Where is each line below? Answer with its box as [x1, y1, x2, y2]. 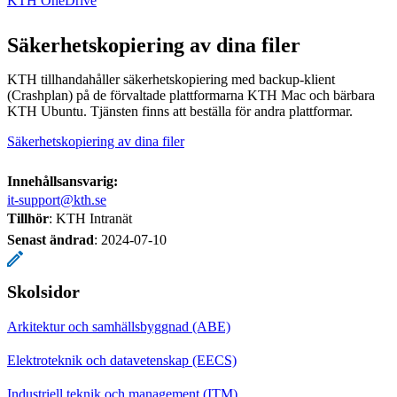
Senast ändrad [7, 231, 94, 247]
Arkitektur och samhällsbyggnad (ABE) [7, 318, 230, 334]
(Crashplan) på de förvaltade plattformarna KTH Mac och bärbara [7, 87, 375, 103]
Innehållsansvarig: [7, 173, 118, 189]
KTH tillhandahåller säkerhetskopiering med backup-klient [7, 71, 335, 87]
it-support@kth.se [7, 191, 106, 207]
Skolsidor [7, 281, 80, 301]
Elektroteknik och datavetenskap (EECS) [7, 352, 237, 368]
